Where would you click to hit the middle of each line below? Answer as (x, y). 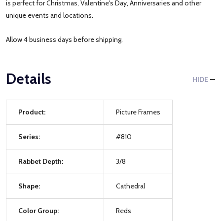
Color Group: (38, 210)
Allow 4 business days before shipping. (64, 39)
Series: (29, 136)
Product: (32, 112)
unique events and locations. (51, 15)
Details (29, 78)
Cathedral (130, 186)
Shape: (29, 186)
